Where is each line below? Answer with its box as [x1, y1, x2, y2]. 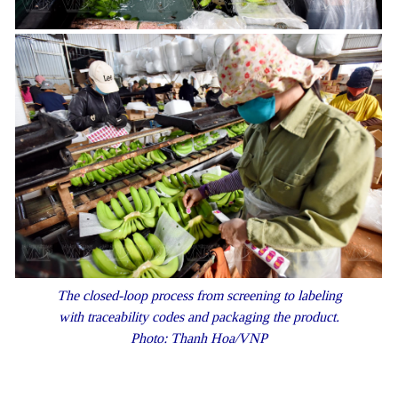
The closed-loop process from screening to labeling [56, 286, 342, 304]
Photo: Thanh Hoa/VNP [131, 329, 267, 346]
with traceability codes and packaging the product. [59, 307, 339, 325]
